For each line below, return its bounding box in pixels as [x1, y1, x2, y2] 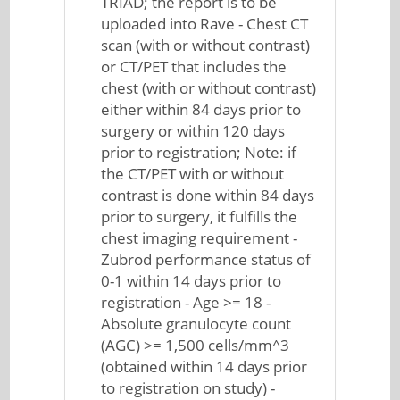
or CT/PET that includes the [101, 56, 287, 77]
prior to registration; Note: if [101, 142, 297, 162]
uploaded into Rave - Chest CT [101, 13, 309, 34]
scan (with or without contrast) [101, 35, 311, 55]
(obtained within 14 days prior [101, 356, 308, 377]
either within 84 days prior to [101, 99, 302, 120]
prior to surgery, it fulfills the [101, 206, 298, 227]
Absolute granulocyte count [101, 313, 292, 334]
